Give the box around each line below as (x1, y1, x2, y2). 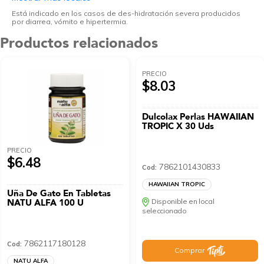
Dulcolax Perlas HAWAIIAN (142, 111, 255, 123)
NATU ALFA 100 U (7, 197, 84, 209)
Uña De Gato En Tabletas (7, 187, 111, 200)
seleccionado (142, 206, 187, 216)
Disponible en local (151, 197, 214, 206)
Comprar (174, 246, 205, 255)
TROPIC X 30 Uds (142, 120, 214, 133)
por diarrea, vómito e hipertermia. (12, 17, 130, 27)
